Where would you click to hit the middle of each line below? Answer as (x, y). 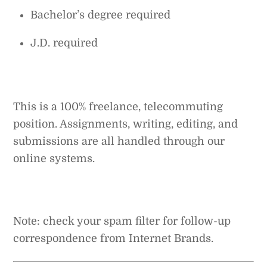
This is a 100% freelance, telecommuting (118, 106)
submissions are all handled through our (119, 141)
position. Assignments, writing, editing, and (126, 124)
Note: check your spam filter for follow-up (122, 221)
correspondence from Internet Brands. (114, 238)
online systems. (54, 158)
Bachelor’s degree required (101, 15)
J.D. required (64, 43)
